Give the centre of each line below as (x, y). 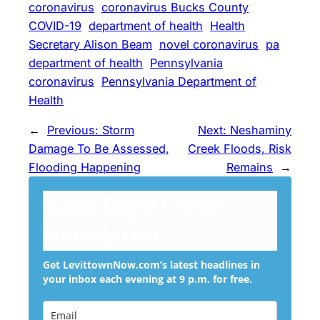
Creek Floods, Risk (240, 149)
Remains (250, 167)
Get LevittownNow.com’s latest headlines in (151, 265)
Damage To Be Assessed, (99, 149)
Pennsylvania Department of (179, 82)
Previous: (75, 130)
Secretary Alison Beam (90, 45)
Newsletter (103, 236)
